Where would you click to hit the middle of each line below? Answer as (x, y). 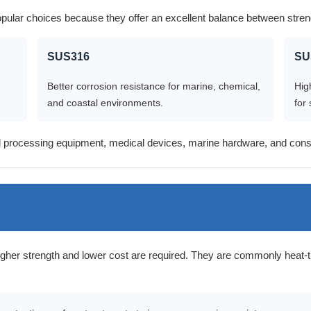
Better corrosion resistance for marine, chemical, (154, 86)
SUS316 (68, 56)
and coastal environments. (105, 102)
